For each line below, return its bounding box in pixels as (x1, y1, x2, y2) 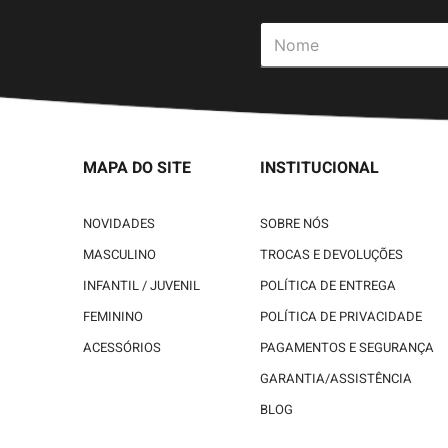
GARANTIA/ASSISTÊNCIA (259, 369, 412, 389)
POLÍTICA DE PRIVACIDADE (259, 307, 422, 327)
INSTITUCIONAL (259, 156, 379, 180)
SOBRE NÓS (259, 214, 329, 234)
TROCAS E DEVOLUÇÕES (259, 245, 403, 265)
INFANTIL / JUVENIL (83, 276, 201, 296)
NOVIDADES (83, 214, 156, 234)
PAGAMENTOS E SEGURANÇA (259, 338, 434, 358)
